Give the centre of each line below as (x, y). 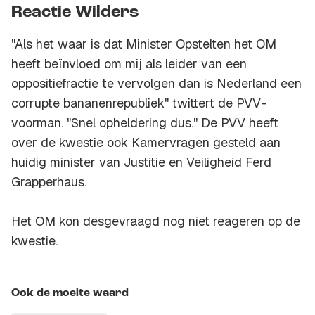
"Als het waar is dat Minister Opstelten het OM (144, 44)
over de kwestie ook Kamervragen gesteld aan (146, 143)
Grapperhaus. (49, 182)
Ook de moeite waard (70, 294)
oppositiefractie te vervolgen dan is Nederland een (156, 84)
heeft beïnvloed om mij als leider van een (129, 64)
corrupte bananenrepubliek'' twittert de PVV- (139, 103)
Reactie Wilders (75, 13)
